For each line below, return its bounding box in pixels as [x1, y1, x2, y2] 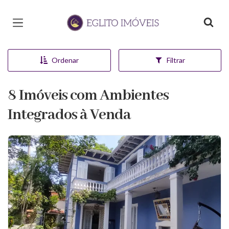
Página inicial [62, 9, 124, 21]
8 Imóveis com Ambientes [8, 86, 169, 105]
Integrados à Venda [8, 105, 131, 125]
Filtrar [166, 56, 185, 64]
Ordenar [51, 56, 79, 64]
